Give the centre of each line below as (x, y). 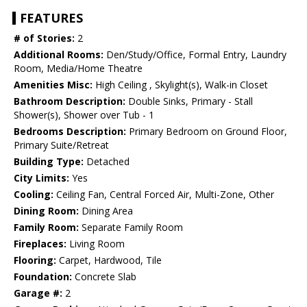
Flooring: (35, 260)
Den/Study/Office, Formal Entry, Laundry (195, 55)
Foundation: (43, 277)
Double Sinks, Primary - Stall (189, 101)
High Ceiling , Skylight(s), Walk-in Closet (180, 85)
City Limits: (41, 178)
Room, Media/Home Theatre (78, 69)
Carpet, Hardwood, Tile (109, 260)
